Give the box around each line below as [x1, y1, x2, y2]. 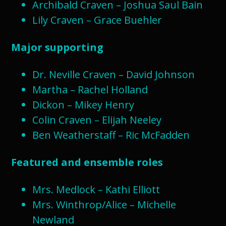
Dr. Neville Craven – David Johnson [32, 68, 195, 81]
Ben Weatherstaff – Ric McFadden [32, 128, 190, 142]
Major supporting [11, 40, 103, 54]
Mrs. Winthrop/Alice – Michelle [32, 198, 176, 211]
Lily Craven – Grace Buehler [32, 13, 162, 27]
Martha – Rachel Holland [32, 83, 148, 96]
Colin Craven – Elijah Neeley [32, 113, 161, 127]
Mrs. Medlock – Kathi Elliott [32, 183, 160, 196]
